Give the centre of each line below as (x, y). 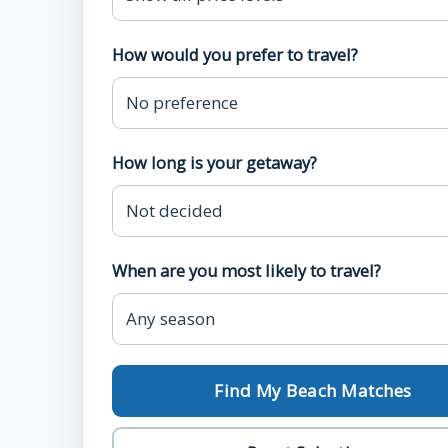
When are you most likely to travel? (246, 271)
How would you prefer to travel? (235, 55)
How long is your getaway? (214, 163)
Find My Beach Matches (313, 390)
